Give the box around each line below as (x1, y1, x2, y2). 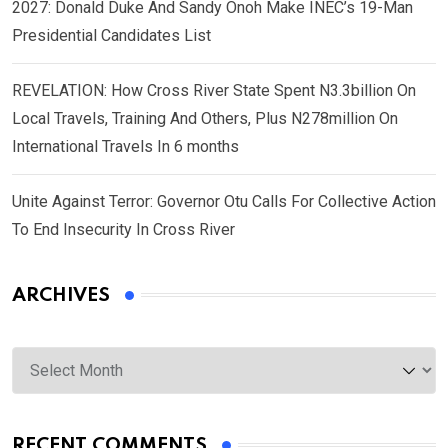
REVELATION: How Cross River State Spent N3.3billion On (12, 80, 416, 100)
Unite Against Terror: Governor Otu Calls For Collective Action (12, 191, 436, 211)
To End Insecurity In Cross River (12, 219, 235, 239)
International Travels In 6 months (12, 136, 239, 156)
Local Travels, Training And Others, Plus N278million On (12, 108, 398, 128)
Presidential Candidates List (12, 25, 211, 45)
